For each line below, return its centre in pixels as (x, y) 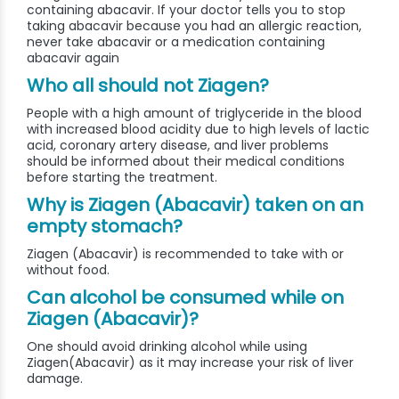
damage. (55, 379)
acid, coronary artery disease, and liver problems (178, 146)
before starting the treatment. (122, 178)
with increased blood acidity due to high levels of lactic (198, 130)
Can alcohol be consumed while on (185, 298)
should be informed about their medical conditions (186, 162)
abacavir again (73, 58)
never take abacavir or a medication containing (176, 42)
